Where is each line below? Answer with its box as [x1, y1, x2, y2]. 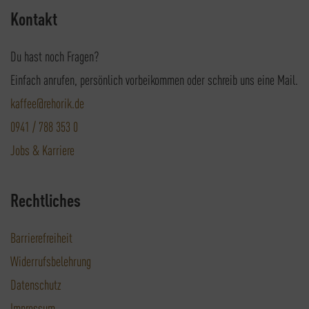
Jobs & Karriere [10, 141, 74, 159]
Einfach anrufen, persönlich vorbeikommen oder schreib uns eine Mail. [10, 70, 298, 88]
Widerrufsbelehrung [10, 252, 91, 270]
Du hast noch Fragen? [10, 47, 99, 65]
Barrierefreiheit [10, 228, 72, 246]
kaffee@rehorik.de [10, 94, 84, 112]
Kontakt [10, 7, 57, 30]
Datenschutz [10, 275, 61, 293]
